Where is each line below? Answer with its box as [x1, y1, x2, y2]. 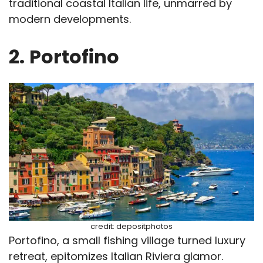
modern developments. [9, 12, 131, 27]
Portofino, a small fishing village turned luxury [9, 233, 245, 248]
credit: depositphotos [90, 221, 173, 232]
